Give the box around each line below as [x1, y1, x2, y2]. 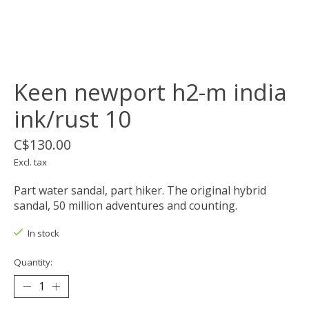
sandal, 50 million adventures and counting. [14, 198, 237, 214]
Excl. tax [14, 156, 47, 169]
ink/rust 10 [14, 103, 131, 135]
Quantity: [14, 255, 52, 268]
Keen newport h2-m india [14, 77, 287, 108]
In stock [27, 227, 59, 240]
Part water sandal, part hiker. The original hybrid [14, 183, 266, 199]
